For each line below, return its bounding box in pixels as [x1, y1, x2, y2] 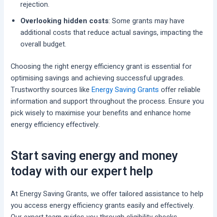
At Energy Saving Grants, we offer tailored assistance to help [11, 188, 204, 199]
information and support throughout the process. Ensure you [11, 96, 204, 107]
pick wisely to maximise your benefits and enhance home [11, 108, 191, 118]
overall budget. [20, 39, 67, 49]
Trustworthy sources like [11, 84, 92, 95]
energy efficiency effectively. [11, 119, 100, 130]
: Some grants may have [108, 15, 185, 26]
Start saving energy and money [11, 147, 178, 166]
